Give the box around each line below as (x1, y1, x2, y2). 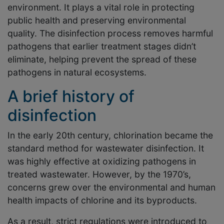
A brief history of (7, 86, 134, 106)
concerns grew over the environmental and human (7, 182, 215, 193)
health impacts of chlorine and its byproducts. (7, 195, 197, 206)
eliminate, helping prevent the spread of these (7, 54, 196, 65)
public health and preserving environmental (7, 15, 186, 26)
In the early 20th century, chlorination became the (7, 130, 213, 141)
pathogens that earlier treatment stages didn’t (7, 41, 196, 52)
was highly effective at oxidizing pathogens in (7, 156, 196, 167)
